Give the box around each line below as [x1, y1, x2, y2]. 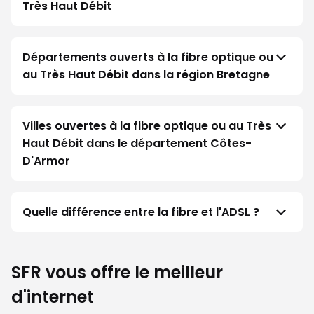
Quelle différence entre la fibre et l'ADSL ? [22, 204, 259, 220]
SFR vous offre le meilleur [11, 261, 223, 284]
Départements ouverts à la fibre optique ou [22, 49, 273, 65]
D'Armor [22, 153, 70, 169]
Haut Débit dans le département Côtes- [22, 135, 252, 151]
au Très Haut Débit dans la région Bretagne [22, 67, 270, 83]
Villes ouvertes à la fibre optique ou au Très [22, 118, 271, 134]
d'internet [11, 285, 94, 308]
